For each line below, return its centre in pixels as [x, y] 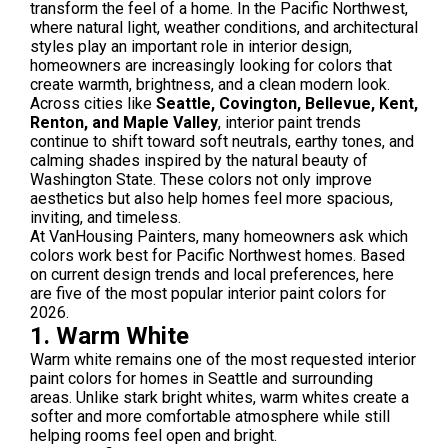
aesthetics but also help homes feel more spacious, [211, 198]
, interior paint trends [289, 122]
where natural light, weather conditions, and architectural [224, 27]
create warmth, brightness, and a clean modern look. [210, 84]
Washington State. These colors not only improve [201, 179]
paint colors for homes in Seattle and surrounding [201, 378]
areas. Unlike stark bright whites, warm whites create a [219, 397]
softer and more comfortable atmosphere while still [210, 416]
